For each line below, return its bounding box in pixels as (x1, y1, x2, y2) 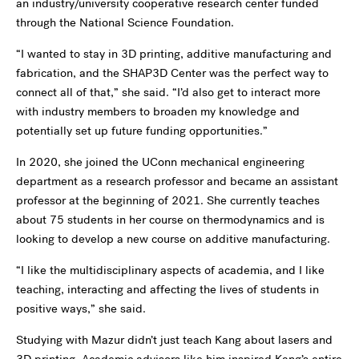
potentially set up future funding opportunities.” (16, 122, 268, 139)
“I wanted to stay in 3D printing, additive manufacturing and (16, 45, 332, 62)
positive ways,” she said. (16, 300, 146, 317)
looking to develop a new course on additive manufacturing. (16, 230, 330, 247)
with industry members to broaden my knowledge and (16, 103, 300, 119)
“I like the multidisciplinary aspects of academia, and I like (16, 261, 325, 278)
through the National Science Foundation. (16, 14, 234, 30)
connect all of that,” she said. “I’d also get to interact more (16, 83, 321, 100)
